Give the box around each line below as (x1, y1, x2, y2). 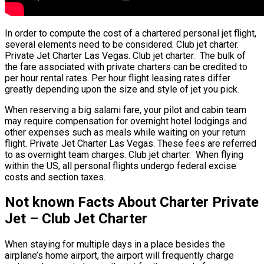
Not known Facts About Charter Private (5, 194, 259, 211)
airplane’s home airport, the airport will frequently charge (5, 250, 234, 262)
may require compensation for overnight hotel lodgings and (5, 115, 247, 127)
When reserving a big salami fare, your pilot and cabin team (5, 104, 246, 115)
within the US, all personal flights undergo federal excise (5, 160, 236, 171)
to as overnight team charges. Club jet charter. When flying (5, 148, 243, 160)
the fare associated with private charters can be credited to (5, 61, 247, 72)
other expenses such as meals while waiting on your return (5, 126, 246, 138)
